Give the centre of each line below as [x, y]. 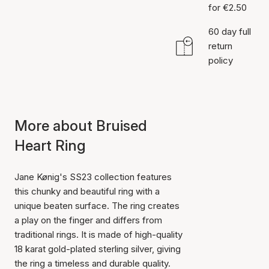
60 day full [229, 32]
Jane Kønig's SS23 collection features [93, 177]
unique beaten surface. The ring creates [97, 206]
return [220, 46]
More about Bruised [81, 126]
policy [220, 60]
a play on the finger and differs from [88, 220]
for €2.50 [227, 8]
